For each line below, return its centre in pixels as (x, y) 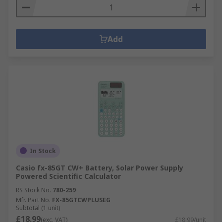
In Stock (43, 151)
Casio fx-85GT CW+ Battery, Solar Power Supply (100, 167)
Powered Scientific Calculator (68, 176)
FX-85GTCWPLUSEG (81, 200)
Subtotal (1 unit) (38, 208)
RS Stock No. (33, 190)
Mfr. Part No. (33, 200)
